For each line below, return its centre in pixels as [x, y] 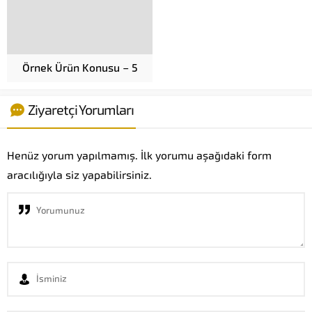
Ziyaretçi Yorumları [81, 110]
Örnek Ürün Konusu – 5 [80, 68]
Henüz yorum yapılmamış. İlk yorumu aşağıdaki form [139, 155]
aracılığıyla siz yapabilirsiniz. [79, 175]
